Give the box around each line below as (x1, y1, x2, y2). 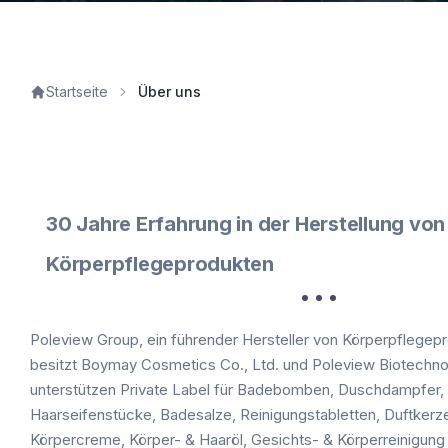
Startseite (46, 83, 108, 100)
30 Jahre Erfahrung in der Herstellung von (46, 212, 446, 236)
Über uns (138, 83, 201, 100)
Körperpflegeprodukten (46, 252, 274, 276)
